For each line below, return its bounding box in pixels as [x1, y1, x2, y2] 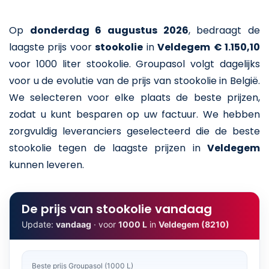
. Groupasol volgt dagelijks [128, 56, 260, 71]
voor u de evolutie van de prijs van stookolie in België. [9, 73, 260, 88]
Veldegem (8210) [159, 219, 229, 229]
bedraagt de [196, 23, 261, 37]
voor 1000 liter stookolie [9, 56, 129, 71]
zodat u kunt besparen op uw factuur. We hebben [9, 107, 260, 121]
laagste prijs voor [9, 40, 95, 54]
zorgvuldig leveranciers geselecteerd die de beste [9, 124, 260, 138]
